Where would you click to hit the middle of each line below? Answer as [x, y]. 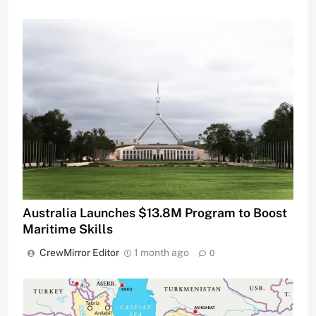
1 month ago [162, 252]
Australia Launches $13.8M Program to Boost [155, 212]
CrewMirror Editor [79, 252]
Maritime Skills [68, 229]
